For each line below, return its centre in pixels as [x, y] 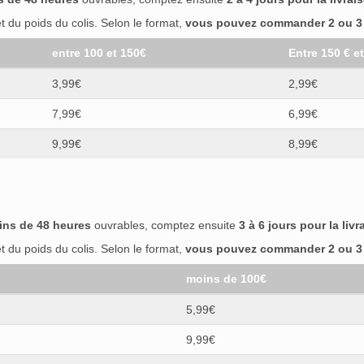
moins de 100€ [226, 278]
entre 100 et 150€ [99, 52]
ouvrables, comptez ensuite [165, 225]
